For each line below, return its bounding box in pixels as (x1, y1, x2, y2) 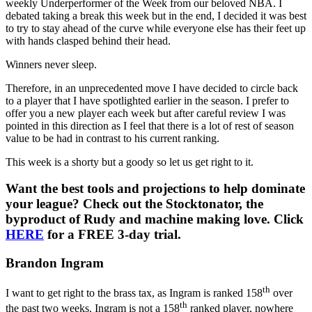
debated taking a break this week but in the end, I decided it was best (6, 9, 306, 22)
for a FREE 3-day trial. (44, 227, 181, 242)
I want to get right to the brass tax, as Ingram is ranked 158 (6, 287, 263, 299)
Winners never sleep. (6, 58, 97, 70)
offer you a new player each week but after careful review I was (6, 107, 286, 119)
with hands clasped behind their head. (6, 34, 171, 47)
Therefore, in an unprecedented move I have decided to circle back (6, 81, 298, 94)
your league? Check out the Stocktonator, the (6, 196, 263, 212)
